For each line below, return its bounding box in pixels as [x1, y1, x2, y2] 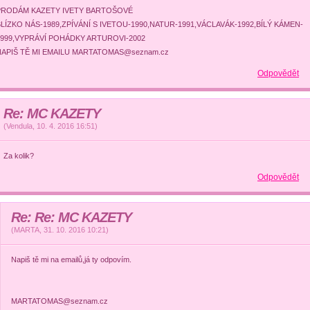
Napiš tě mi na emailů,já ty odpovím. [11, 255, 132, 264]
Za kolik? [3, 152, 35, 160]
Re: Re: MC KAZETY [11, 210, 132, 225]
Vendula [6, 122, 33, 130]
